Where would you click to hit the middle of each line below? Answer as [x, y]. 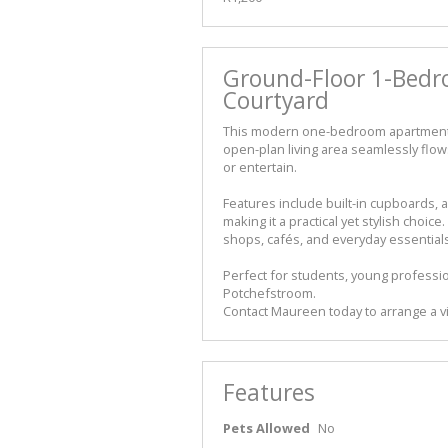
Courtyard [276, 101]
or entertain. [260, 167]
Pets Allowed [266, 428]
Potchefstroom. [269, 293]
